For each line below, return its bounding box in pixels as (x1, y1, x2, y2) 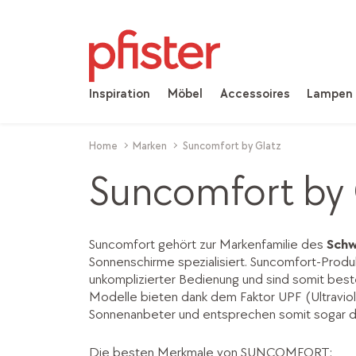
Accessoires (219, 87, 290, 103)
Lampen (307, 87, 354, 103)
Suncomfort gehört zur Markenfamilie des (88, 236, 327, 253)
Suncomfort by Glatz (182, 139, 281, 153)
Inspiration (88, 87, 150, 103)
